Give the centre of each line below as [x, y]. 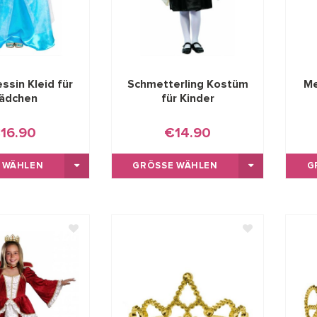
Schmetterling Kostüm [188, 84]
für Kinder [188, 98]
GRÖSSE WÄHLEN [172, 166]
